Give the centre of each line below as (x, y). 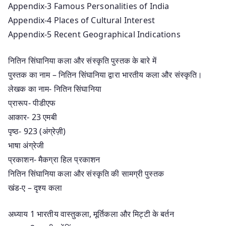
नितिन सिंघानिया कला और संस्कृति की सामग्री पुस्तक (86, 173)
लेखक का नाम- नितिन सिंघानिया (55, 89)
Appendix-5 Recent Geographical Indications (94, 34)
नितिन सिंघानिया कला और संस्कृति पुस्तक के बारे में (82, 60)
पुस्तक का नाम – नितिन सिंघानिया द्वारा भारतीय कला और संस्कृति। (105, 74)
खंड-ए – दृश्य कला (35, 187)
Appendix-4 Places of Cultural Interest (82, 20)
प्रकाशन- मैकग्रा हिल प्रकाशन (54, 159)
